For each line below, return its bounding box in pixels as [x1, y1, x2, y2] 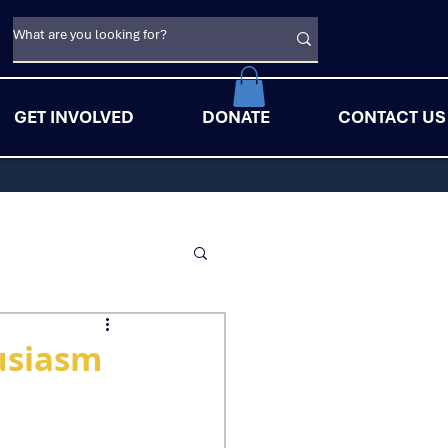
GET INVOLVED [13, 106, 134, 128]
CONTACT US [337, 106, 446, 128]
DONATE [201, 106, 270, 128]
